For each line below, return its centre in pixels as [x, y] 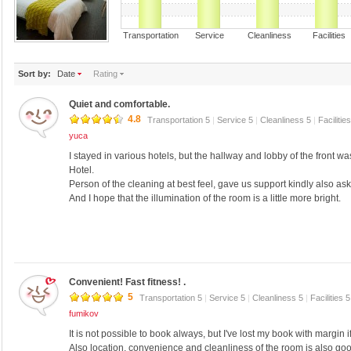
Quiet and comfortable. [119, 104]
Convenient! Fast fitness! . [127, 282]
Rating [105, 74]
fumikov [84, 313]
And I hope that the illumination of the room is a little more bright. [205, 198]
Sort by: [34, 74]
